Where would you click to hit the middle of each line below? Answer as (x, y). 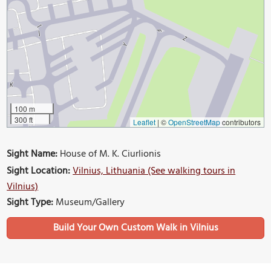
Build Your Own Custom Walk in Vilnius (135, 228)
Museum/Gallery (89, 202)
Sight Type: (30, 202)
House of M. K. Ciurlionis (109, 154)
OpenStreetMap (194, 122)
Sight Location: (39, 171)
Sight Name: (32, 154)
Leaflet (144, 122)
